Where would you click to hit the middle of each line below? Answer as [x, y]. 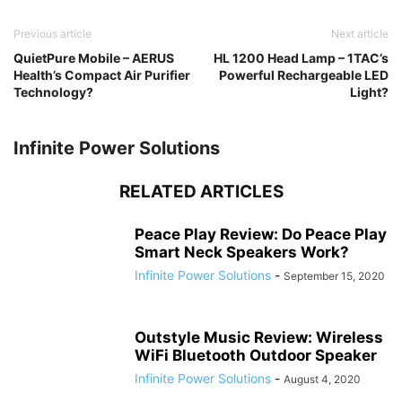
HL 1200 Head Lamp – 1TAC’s [301, 58]
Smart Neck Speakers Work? [242, 253]
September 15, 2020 [334, 276]
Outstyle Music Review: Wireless [259, 338]
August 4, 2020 [322, 380]
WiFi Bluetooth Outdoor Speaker [256, 356]
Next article [360, 34]
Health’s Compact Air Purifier [102, 75]
